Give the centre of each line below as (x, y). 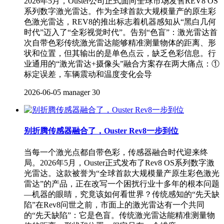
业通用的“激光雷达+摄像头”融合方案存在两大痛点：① (122, 64)
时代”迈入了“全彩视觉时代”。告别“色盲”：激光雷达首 (121, 32)
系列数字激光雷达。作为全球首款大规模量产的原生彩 (120, 11)
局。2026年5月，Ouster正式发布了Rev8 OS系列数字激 (119, 162)
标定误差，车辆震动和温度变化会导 (88, 74)
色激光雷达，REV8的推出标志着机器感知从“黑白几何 (120, 22)
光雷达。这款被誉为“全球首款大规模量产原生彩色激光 (122, 173)
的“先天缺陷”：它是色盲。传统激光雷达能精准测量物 (119, 215)
